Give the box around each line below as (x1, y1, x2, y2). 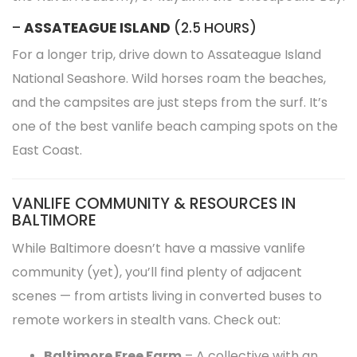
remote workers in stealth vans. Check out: (12, 311, 280, 329)
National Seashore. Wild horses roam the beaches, (12, 69, 326, 88)
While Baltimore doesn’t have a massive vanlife (12, 239, 305, 257)
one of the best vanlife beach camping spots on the (12, 117, 338, 135)
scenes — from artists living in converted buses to (12, 287, 322, 305)
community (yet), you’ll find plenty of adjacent (12, 263, 302, 281)
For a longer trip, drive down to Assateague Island (12, 45, 321, 64)
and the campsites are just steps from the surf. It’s (12, 93, 328, 112)
